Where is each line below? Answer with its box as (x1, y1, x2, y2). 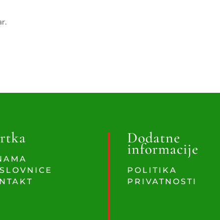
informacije (127, 139, 198, 158)
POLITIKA (127, 165, 177, 175)
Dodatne (127, 128, 180, 147)
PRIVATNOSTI (127, 176, 197, 186)
